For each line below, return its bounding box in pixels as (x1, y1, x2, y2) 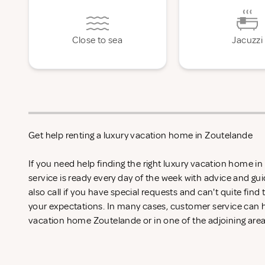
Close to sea (72, 34, 123, 46)
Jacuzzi (232, 34, 263, 46)
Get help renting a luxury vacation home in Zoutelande (28, 130, 253, 141)
